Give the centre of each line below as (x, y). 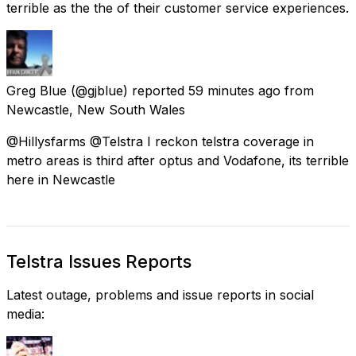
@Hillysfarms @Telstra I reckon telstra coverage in (160, 141)
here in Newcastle (61, 179)
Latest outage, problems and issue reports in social (160, 294)
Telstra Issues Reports (99, 261)
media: (25, 313)
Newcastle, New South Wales (96, 109)
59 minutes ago (234, 90)
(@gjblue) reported (128, 90)
